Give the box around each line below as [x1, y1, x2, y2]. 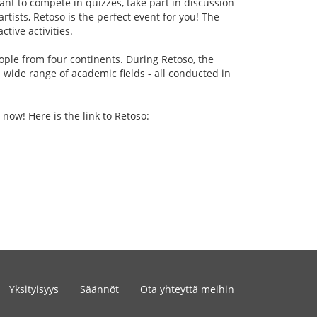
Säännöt [80, 282, 119, 296]
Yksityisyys [9, 282, 59, 296]
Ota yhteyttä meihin [140, 282, 234, 296]
